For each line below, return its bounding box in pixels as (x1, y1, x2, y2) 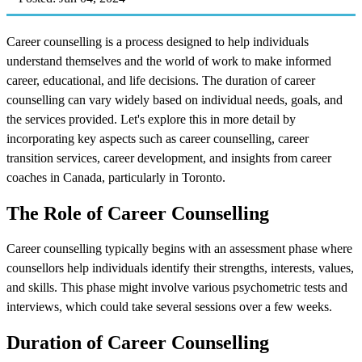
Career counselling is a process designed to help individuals (6, 34, 309, 48)
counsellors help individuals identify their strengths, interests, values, (6, 260, 354, 275)
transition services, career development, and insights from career (6, 150, 331, 165)
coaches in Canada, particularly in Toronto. (6, 170, 225, 184)
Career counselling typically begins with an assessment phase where (6, 241, 352, 255)
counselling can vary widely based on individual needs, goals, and (6, 92, 343, 107)
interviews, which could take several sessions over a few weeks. (6, 299, 332, 314)
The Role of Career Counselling (6, 202, 269, 224)
